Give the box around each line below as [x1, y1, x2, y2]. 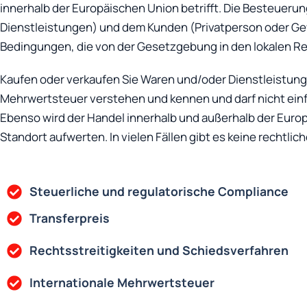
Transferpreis [29, 210, 110, 227]
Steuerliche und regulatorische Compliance [29, 183, 288, 200]
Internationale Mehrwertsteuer [29, 274, 214, 291]
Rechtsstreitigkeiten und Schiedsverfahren [29, 242, 288, 259]
